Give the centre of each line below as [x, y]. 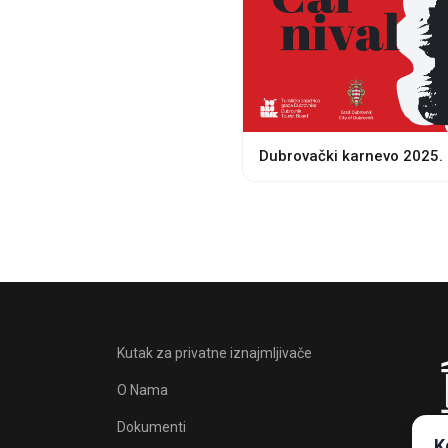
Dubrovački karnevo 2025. [351, 156]
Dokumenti [151, 427]
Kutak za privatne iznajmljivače [214, 353]
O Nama [142, 390]
